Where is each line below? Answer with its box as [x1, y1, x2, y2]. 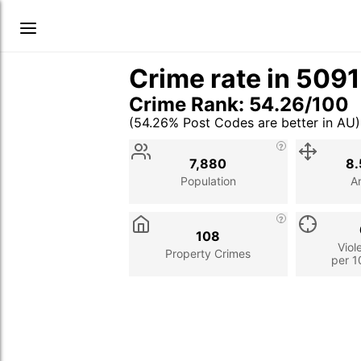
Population [180, 173, 236, 188]
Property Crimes [165, 246, 251, 260]
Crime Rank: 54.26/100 [129, 93, 349, 116]
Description [198, 132, 272, 148]
